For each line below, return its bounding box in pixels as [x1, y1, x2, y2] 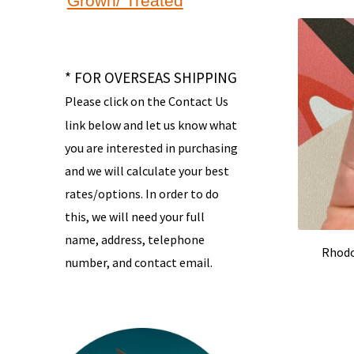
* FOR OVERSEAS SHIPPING [64, 67, 237, 87]
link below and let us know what [64, 116, 237, 133]
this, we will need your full [64, 208, 205, 224]
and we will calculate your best [64, 162, 229, 179]
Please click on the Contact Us [64, 92, 228, 109]
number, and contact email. [64, 254, 213, 270]
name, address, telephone [64, 231, 205, 247]
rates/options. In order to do [64, 185, 219, 201]
